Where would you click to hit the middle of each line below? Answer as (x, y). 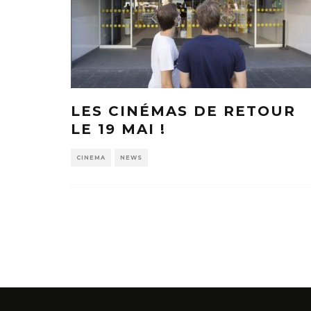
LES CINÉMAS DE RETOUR (183, 111)
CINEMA (91, 157)
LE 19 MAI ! (118, 129)
